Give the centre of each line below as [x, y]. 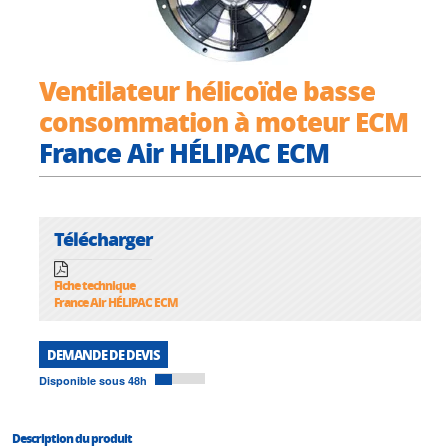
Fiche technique [94, 286]
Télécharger [103, 238]
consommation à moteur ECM [223, 121]
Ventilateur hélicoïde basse [207, 90]
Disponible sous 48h [93, 381]
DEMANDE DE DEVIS [103, 355]
